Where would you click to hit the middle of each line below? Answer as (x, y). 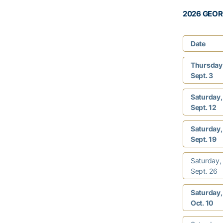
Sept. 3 (202, 75)
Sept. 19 (204, 139)
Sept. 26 (204, 171)
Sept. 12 (204, 107)
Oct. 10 (202, 203)
